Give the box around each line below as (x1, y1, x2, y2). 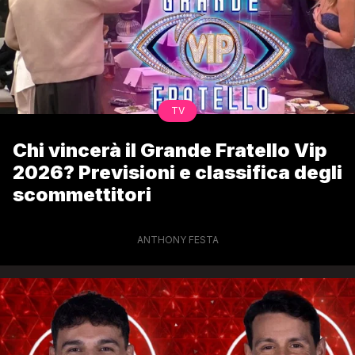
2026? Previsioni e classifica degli (13, 160, 342, 184)
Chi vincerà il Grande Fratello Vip (13, 138, 327, 162)
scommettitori (13, 182, 151, 206)
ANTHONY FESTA (136, 233, 219, 246)
